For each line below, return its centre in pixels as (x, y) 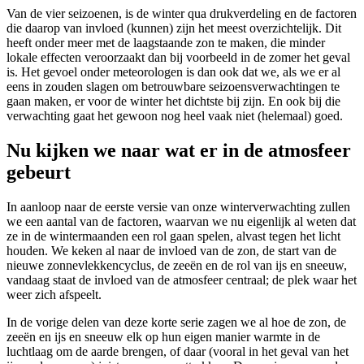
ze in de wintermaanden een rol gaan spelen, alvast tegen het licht (173, 236)
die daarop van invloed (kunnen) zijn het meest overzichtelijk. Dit (174, 28)
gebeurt (39, 172)
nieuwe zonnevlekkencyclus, (82, 265)
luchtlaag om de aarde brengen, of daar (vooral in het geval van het (178, 351)
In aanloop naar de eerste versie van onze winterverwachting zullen (178, 206)
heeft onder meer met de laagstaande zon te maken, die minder (166, 43)
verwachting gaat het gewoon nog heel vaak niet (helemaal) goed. (175, 116)
